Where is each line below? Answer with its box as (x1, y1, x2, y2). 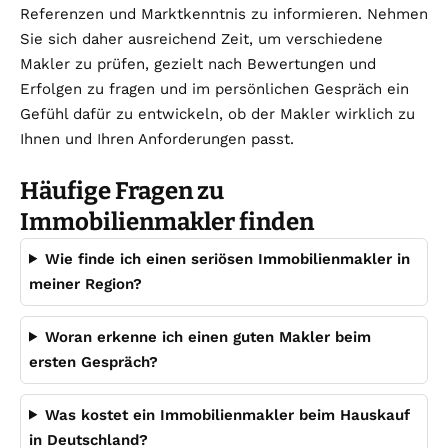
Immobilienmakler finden (20, 207, 314, 236)
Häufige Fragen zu (20, 176, 224, 205)
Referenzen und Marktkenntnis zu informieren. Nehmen (20, 4, 428, 23)
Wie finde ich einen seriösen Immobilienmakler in (44, 249, 410, 268)
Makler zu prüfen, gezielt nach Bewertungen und (20, 54, 376, 73)
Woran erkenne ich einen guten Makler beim (44, 327, 371, 346)
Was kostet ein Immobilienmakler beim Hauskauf (44, 405, 410, 424)
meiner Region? (29, 274, 142, 293)
